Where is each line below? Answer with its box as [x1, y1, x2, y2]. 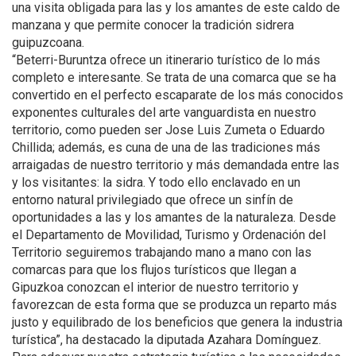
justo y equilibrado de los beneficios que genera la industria [12, 315, 342, 331]
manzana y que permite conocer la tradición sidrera [12, 17, 294, 33]
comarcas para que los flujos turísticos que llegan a [12, 262, 296, 278]
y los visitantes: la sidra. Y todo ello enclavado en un [12, 175, 300, 191]
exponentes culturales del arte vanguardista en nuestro [12, 105, 316, 121]
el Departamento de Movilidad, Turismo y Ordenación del [12, 227, 326, 243]
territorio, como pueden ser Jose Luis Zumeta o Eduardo [12, 122, 325, 138]
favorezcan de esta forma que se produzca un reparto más [12, 297, 337, 313]
